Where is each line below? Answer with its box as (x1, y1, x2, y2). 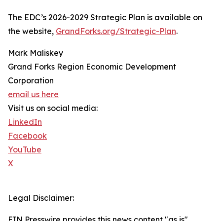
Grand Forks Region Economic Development (8, 62, 176, 72)
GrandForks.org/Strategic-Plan (56, 26, 176, 37)
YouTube (8, 145, 41, 155)
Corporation (8, 75, 54, 86)
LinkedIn (8, 117, 42, 127)
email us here (8, 89, 59, 100)
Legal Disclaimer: (8, 193, 74, 203)
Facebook (8, 131, 47, 141)
